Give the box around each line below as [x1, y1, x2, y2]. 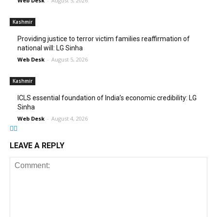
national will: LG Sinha [17, 44, 83, 52]
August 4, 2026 [51, 115, 88, 122]
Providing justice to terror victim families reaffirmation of [17, 35, 190, 43]
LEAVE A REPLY [10, 141, 64, 150]
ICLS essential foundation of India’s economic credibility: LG [17, 94, 197, 102]
